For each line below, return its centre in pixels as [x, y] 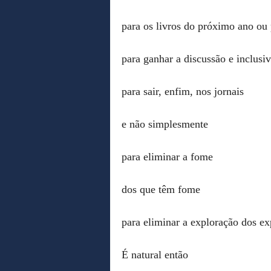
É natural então [155, 254]
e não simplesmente [165, 124]
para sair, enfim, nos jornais [183, 91]
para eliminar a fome [167, 156]
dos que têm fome [161, 189]
